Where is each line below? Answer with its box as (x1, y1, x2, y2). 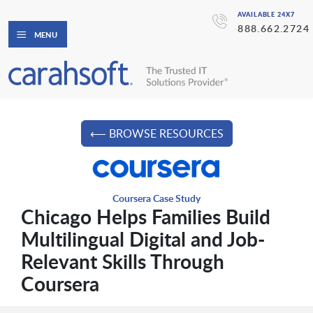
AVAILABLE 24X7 (238, 10, 295, 19)
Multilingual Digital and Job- (20, 225, 265, 254)
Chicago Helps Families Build (20, 203, 270, 231)
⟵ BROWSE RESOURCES (89, 126, 224, 142)
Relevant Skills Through (20, 247, 224, 276)
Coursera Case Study (112, 191, 201, 205)
